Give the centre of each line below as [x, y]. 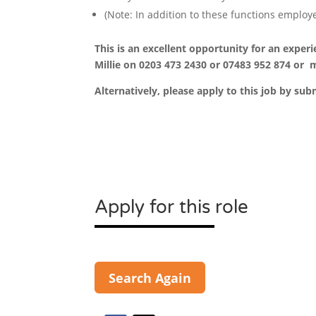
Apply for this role [172, 207]
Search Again [150, 278]
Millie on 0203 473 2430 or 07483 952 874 [194, 65]
